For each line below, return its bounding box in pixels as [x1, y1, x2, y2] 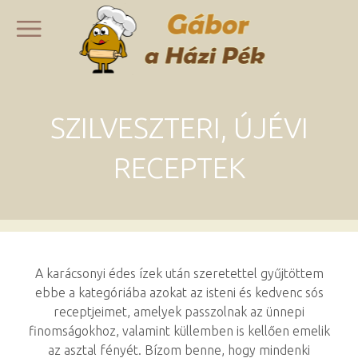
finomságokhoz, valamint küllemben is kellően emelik [28, 324, 330, 338]
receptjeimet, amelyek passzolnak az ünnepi [54, 304, 304, 319]
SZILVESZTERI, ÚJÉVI [50, 111, 308, 144]
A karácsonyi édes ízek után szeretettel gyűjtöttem [34, 266, 324, 280]
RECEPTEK [113, 151, 245, 184]
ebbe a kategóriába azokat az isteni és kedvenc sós [34, 285, 324, 300]
